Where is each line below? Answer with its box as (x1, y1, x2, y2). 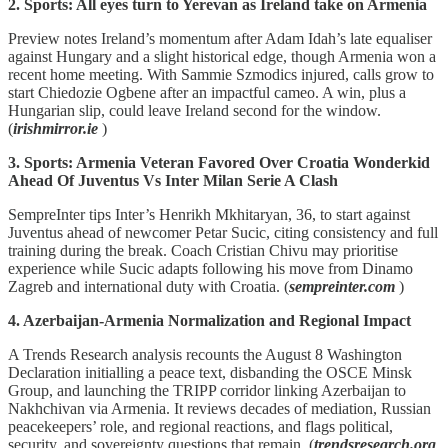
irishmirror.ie (13, 119, 102, 137)
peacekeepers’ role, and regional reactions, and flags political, (8, 417, 393, 435)
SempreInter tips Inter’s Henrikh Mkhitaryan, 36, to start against (8, 205, 410, 223)
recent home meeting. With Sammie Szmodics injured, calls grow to (8, 65, 434, 83)
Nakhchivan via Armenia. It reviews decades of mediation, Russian (8, 399, 431, 417)
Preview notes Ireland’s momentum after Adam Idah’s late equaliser (8, 29, 432, 47)
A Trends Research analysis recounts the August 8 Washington (8, 345, 402, 363)
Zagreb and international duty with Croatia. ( (8, 277, 289, 295)
